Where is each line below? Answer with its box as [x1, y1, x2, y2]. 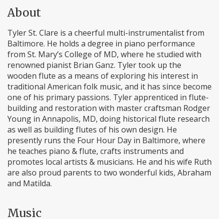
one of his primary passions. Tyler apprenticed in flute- [7, 92, 209, 103]
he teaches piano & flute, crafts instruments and [7, 146, 184, 156]
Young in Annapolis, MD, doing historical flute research [7, 113, 210, 124]
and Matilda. [7, 178, 52, 189]
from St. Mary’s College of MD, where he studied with [7, 49, 201, 60]
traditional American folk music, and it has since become [7, 81, 212, 92]
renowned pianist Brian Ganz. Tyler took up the [7, 60, 181, 70]
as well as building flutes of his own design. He [7, 124, 177, 135]
